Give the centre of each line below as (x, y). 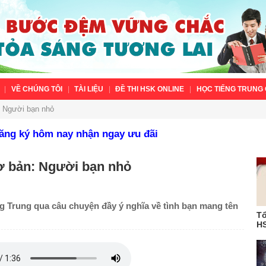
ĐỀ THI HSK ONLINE (150, 89)
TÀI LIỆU (89, 89)
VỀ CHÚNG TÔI (37, 89)
